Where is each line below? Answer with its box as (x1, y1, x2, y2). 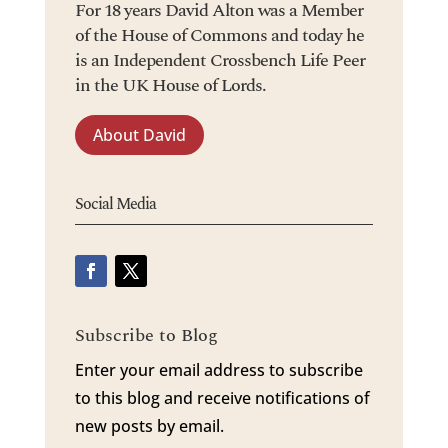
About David (92, 123, 186, 146)
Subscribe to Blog (74, 322, 218, 350)
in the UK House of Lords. (74, 71, 266, 99)
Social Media (74, 192, 156, 217)
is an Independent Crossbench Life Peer (74, 46, 365, 74)
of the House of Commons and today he (74, 21, 364, 49)
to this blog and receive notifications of (74, 387, 370, 410)
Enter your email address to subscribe (74, 359, 363, 382)
